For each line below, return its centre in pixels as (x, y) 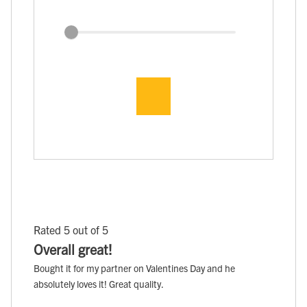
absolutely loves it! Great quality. (99, 284)
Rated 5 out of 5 (71, 230)
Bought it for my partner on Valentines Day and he (134, 268)
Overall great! (73, 249)
